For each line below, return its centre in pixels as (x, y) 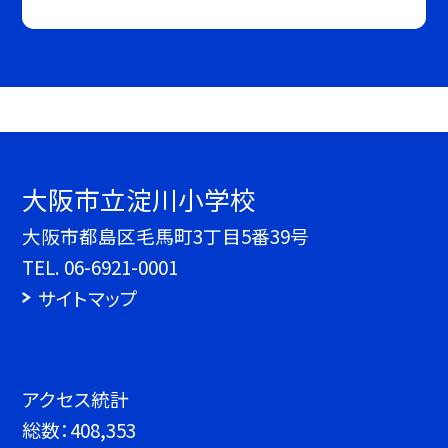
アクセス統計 (76, 398)
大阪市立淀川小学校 (139, 199)
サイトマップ (87, 298)
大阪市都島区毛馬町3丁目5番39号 (166, 236)
